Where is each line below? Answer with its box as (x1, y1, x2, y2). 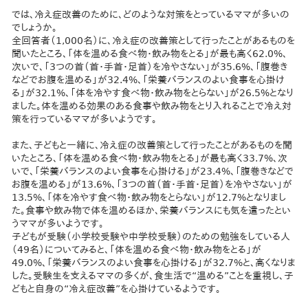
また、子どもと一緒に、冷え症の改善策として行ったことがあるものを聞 (12, 139, 293, 151)
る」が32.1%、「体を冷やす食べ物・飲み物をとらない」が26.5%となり (12, 87, 294, 98)
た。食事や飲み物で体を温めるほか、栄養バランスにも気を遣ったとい (12, 204, 291, 216)
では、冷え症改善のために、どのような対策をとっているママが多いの (12, 8, 290, 20)
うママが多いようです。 (12, 217, 104, 229)
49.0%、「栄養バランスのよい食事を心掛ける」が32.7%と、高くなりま (12, 256, 296, 268)
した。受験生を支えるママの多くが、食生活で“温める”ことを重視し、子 (12, 269, 294, 281)
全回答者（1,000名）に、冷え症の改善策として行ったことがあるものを (12, 34, 296, 46)
